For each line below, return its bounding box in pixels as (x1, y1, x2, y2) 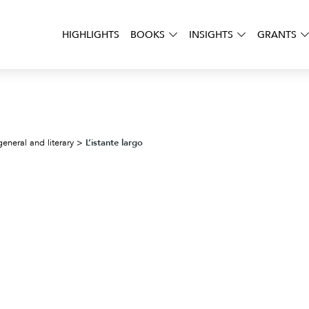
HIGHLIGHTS (62, 26, 119, 42)
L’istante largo (86, 135, 143, 150)
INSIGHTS (189, 26, 233, 42)
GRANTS (257, 26, 297, 42)
